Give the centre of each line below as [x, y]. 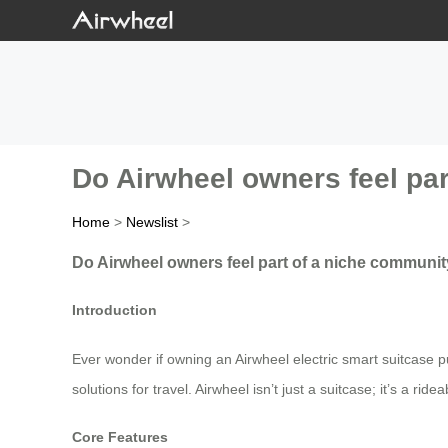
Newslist [152, 222]
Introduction [114, 310]
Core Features [120, 437]
